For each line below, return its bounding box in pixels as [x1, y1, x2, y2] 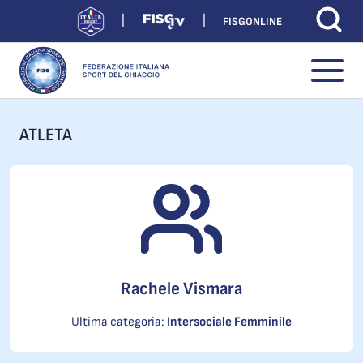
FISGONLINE [223, 14, 282, 28]
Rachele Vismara [121, 278, 242, 300]
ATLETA [19, 124, 72, 146]
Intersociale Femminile [167, 314, 292, 330]
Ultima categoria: [71, 314, 167, 330]
